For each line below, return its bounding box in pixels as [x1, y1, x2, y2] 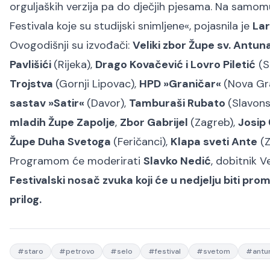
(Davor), [87, 96, 129, 110]
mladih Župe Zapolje [10, 115, 115, 130]
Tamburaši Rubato [129, 96, 228, 110]
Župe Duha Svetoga [10, 134, 113, 149]
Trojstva [10, 77, 55, 91]
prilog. [10, 192, 42, 207]
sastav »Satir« [10, 96, 87, 110]
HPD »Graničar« [139, 77, 224, 91]
